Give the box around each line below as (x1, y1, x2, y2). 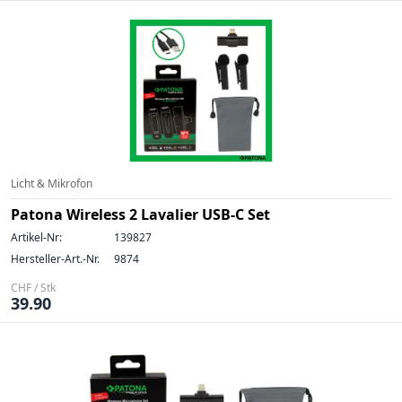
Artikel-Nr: (11, 230, 62, 245)
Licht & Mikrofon (11, 176, 92, 191)
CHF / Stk (11, 280, 56, 295)
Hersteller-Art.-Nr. (11, 251, 100, 267)
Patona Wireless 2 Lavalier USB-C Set (11, 205, 270, 224)
